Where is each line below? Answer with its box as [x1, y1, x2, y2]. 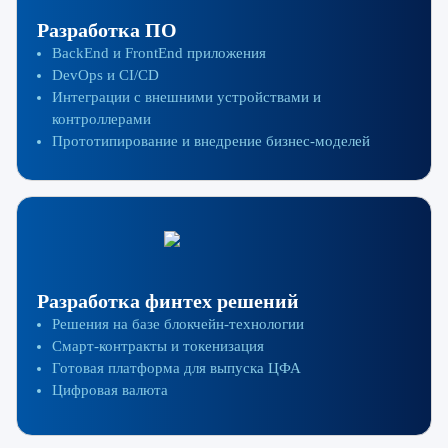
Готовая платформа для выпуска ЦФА [52, 360, 301, 377]
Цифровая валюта [52, 382, 168, 399]
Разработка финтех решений [37, 290, 299, 313]
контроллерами [52, 110, 151, 127]
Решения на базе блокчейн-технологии [52, 316, 304, 333]
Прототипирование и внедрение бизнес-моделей [52, 132, 370, 149]
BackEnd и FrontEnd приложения [52, 44, 266, 61]
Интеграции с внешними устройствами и [52, 88, 321, 105]
